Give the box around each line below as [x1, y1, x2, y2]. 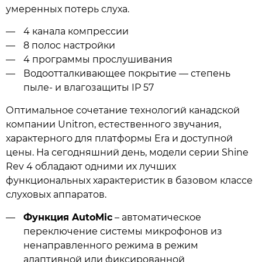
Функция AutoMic [23, 211, 112, 223]
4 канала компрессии [23, 26, 129, 37]
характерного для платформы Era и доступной [6, 133, 233, 144]
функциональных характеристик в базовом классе [6, 175, 253, 187]
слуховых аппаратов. [6, 189, 106, 201]
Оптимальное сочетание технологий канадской [6, 105, 240, 116]
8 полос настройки [23, 40, 115, 51]
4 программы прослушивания [23, 54, 173, 65]
